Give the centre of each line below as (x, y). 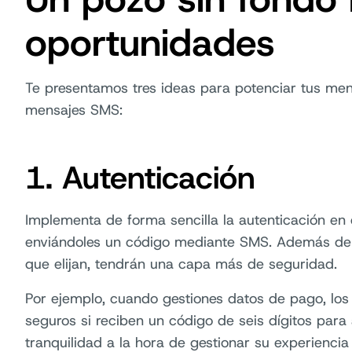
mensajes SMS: (74, 110)
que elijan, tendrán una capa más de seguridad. (181, 264)
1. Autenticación (140, 178)
